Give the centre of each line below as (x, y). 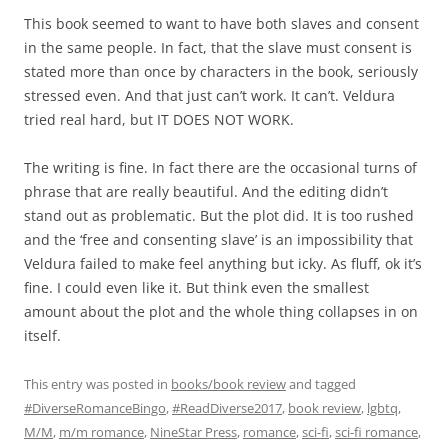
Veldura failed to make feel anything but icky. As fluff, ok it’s (223, 264)
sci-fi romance (376, 432)
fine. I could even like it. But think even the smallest (196, 288)
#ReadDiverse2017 (227, 408)
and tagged (321, 384)
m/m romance (101, 432)
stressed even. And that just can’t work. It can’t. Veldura (209, 96)
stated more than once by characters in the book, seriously (221, 72)
